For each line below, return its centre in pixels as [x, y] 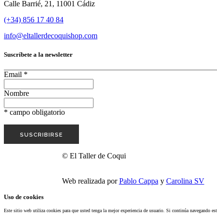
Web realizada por [90, 181]
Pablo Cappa [139, 181]
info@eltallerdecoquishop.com [51, 36]
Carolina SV [185, 181]
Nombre [16, 93]
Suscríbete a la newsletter [38, 55]
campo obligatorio [36, 112]
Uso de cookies [24, 197]
